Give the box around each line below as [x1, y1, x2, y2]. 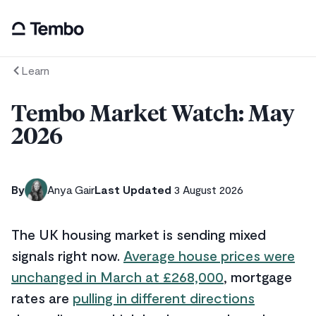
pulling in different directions [73, 289, 255, 307]
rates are [11, 289, 73, 307]
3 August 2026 [174, 183, 243, 197]
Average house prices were [123, 247, 295, 265]
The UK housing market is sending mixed [11, 226, 266, 243]
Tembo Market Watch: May [11, 103, 295, 126]
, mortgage [224, 268, 292, 286]
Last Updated [95, 183, 171, 197]
